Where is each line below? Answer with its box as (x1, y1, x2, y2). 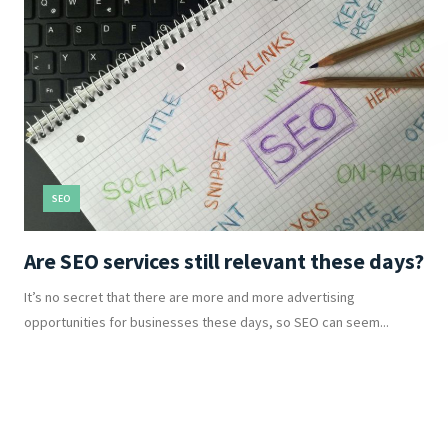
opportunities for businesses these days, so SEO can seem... (23, 312, 389, 331)
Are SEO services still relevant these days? (23, 247, 424, 275)
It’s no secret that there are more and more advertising (23, 287, 355, 306)
